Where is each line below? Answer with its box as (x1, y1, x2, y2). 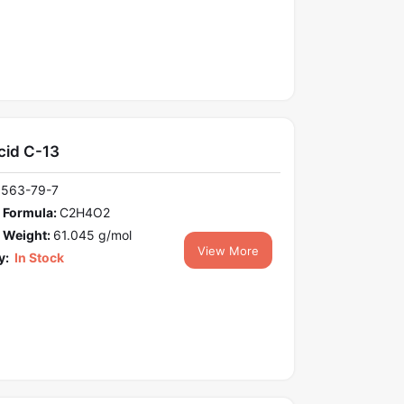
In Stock (11, 250, 64, 266)
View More (197, 243, 260, 259)
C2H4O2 (59, 205, 110, 221)
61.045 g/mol (52, 227, 132, 243)
